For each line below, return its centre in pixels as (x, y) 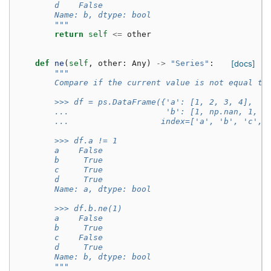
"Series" (190, 64)
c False (59, 238)
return (69, 34)
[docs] (243, 64)
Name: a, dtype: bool (83, 189)
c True (59, 170)
